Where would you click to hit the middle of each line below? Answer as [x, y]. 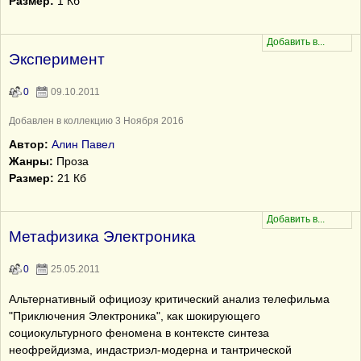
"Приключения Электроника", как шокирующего [135, 316]
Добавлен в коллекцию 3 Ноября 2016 [96, 121]
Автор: [29, 144]
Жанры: [31, 161]
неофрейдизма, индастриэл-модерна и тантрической [150, 350]
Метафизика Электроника [102, 237]
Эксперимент [57, 59]
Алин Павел [83, 144]
